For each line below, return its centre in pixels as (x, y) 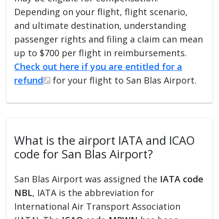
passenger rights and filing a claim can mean (109, 39)
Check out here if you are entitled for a (99, 66)
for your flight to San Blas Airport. (124, 80)
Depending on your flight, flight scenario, (101, 11)
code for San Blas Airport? (84, 154)
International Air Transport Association (98, 206)
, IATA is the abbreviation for (93, 192)
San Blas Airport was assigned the (87, 179)
